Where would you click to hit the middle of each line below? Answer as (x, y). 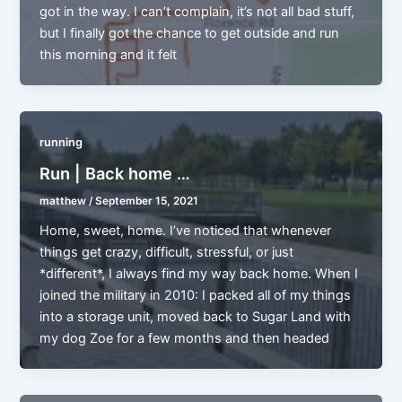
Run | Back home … (115, 173)
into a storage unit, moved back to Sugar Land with (196, 316)
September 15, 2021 (147, 201)
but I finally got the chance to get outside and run (190, 34)
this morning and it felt (109, 55)
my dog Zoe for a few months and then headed (185, 338)
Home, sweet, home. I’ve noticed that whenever (186, 230)
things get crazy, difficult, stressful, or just (167, 252)
